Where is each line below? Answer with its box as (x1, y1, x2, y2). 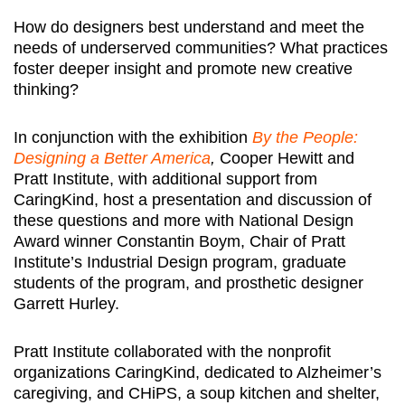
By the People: (252, 127, 358, 146)
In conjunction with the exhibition (14, 127, 252, 146)
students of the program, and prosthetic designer (14, 273, 363, 292)
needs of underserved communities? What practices (14, 38, 388, 57)
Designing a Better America (14, 148, 211, 167)
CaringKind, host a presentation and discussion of (14, 190, 372, 209)
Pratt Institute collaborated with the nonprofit (14, 342, 331, 361)
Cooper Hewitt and (220, 148, 354, 167)
